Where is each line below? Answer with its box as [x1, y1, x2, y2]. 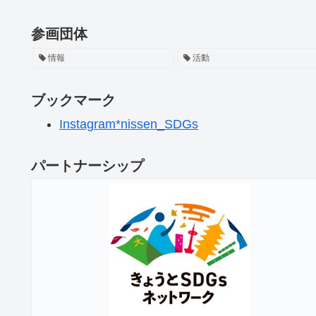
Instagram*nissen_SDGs [59, 116, 198, 131]
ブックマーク [31, 92, 116, 108]
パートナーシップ [31, 157, 144, 174]
